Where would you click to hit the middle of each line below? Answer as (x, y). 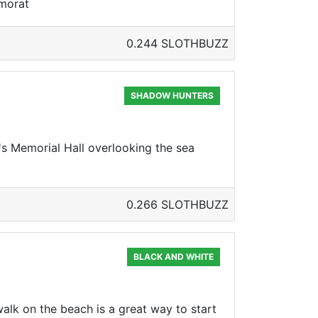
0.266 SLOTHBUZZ (177, 204)
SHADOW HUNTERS (172, 95)
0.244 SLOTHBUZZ (177, 43)
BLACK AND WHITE (174, 257)
